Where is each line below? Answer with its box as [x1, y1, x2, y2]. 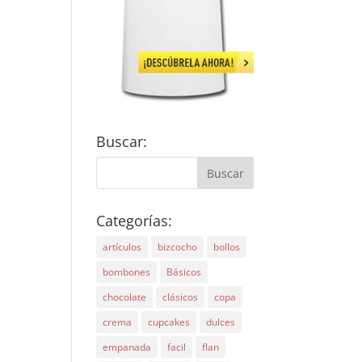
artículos [103, 240, 142, 255]
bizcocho [158, 240, 198, 255]
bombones [103, 265, 151, 280]
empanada [103, 340, 152, 355]
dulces [206, 315, 236, 330]
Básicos [166, 265, 202, 280]
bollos [213, 240, 241, 255]
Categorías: [96, 211, 173, 231]
